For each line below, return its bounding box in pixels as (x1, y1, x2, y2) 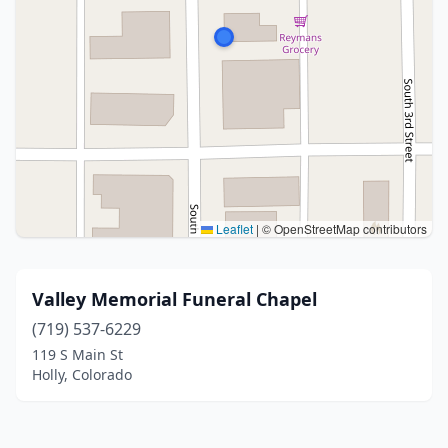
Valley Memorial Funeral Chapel (32, 287, 317, 311)
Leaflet (213, 220, 253, 237)
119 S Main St (32, 345, 123, 364)
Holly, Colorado (32, 365, 132, 384)
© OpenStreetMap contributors (259, 220, 427, 237)
